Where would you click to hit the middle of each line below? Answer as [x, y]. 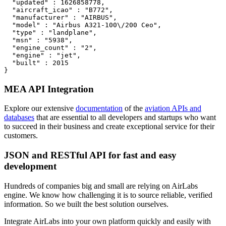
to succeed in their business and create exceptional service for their [109, 127]
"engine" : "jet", [42, 55]
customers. [21, 136]
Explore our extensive [40, 108]
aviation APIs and [173, 108]
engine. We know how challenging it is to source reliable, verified [108, 195]
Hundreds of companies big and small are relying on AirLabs [101, 186]
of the [134, 108]
